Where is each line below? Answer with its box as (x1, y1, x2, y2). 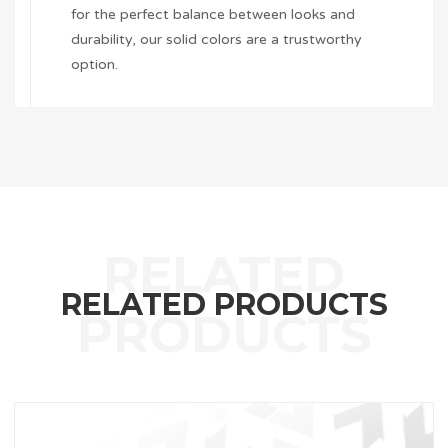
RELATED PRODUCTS (60, 286, 388, 324)
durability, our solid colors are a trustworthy (71, 31, 362, 49)
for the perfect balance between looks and (71, 6, 355, 24)
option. (71, 56, 118, 74)
